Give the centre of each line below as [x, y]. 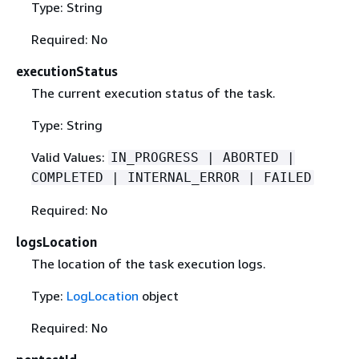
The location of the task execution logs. [148, 264]
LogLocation [102, 296]
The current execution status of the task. [153, 93]
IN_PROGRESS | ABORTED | [202, 158]
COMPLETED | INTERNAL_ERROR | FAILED [171, 178]
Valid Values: [69, 157]
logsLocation [56, 242]
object [158, 296]
